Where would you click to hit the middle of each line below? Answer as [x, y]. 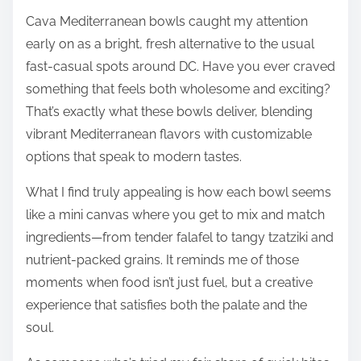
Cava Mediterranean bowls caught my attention [167, 21]
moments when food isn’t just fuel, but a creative [169, 282]
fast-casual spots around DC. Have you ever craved [180, 66]
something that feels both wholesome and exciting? [178, 89]
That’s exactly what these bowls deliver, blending [169, 111]
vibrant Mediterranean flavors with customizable [169, 134]
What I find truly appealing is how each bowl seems [178, 192]
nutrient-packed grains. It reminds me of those [162, 259]
